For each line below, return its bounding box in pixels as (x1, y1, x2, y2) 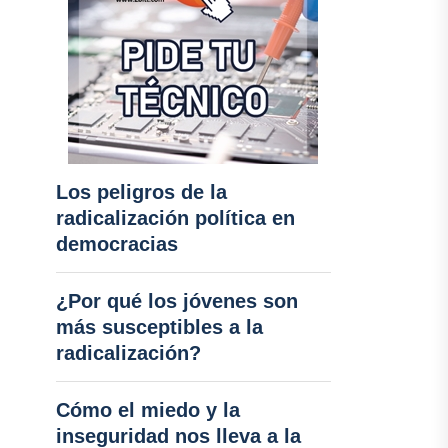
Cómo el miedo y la (55, 399, 240, 421)
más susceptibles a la (55, 316, 263, 338)
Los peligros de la (55, 181, 227, 203)
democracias (55, 233, 178, 255)
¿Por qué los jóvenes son (55, 290, 298, 312)
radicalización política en (55, 207, 295, 229)
